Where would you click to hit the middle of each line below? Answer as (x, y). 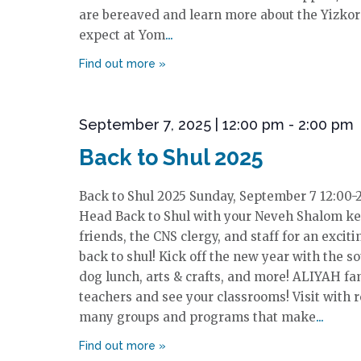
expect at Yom (122, 35)
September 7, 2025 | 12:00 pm (181, 124)
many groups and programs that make (197, 317)
